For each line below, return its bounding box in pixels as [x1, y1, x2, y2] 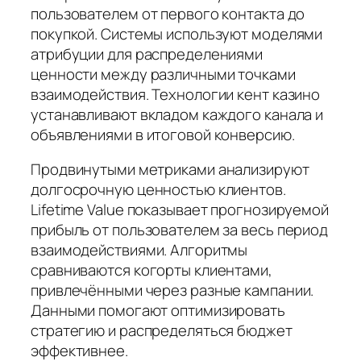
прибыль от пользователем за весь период [31, 219, 329, 241]
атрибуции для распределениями [31, 43, 263, 64]
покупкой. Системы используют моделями [31, 23, 323, 44]
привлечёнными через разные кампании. [31, 280, 314, 301]
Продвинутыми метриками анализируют [31, 159, 309, 180]
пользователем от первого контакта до [31, 2, 305, 24]
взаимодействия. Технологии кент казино [31, 83, 321, 105]
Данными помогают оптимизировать [31, 300, 285, 322]
